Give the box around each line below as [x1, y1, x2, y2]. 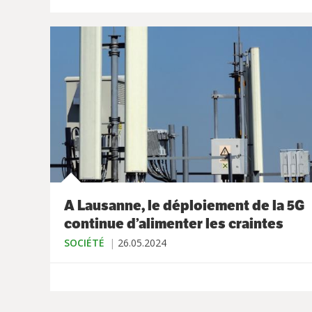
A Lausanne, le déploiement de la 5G [64, 196, 304, 215]
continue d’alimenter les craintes [64, 214, 283, 233]
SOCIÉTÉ [64, 236, 104, 250]
